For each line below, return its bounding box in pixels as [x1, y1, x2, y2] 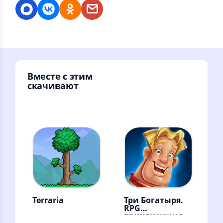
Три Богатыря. [124, 194, 183, 206]
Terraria [32, 194, 64, 206]
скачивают [27, 80, 79, 92]
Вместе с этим [27, 70, 93, 82]
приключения [124, 210, 183, 222]
